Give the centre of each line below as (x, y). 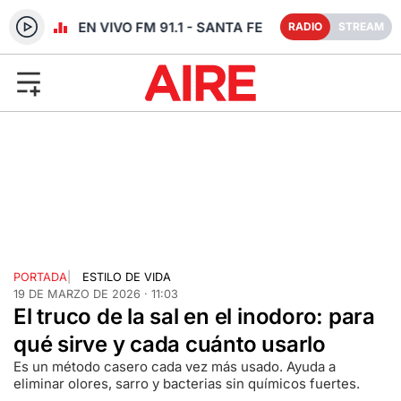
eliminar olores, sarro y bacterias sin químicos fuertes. (187, 383)
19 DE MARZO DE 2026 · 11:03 (96, 294)
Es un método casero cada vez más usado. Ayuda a (175, 366)
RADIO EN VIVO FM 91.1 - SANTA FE (140, 27)
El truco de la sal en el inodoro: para (194, 316)
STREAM (361, 26)
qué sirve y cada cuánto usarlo (170, 344)
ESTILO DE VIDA (126, 277)
